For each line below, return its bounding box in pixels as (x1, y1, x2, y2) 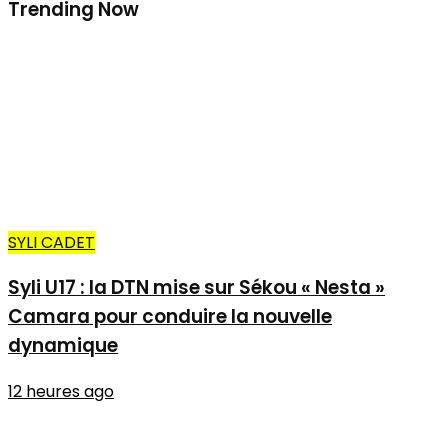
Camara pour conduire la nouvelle (8, 303, 332, 331)
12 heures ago (8, 380, 114, 404)
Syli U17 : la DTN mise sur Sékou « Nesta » (8, 274, 385, 302)
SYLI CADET (8, 230, 95, 254)
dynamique (8, 332, 118, 360)
